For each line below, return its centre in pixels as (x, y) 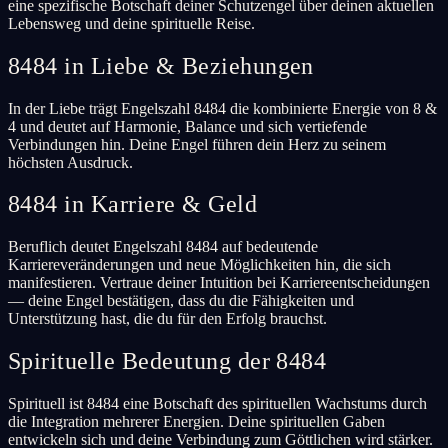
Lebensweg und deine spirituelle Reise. (131, 23)
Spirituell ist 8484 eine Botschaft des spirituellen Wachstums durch (217, 404)
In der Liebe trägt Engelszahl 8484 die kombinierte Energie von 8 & (222, 108)
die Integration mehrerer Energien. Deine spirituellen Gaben (196, 422)
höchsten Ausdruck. (70, 162)
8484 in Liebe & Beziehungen (161, 65)
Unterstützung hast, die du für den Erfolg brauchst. (167, 319)
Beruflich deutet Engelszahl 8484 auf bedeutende (163, 247)
